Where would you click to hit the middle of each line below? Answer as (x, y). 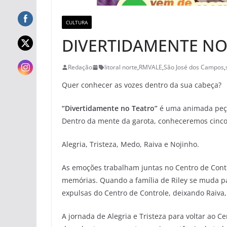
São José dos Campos (194, 67)
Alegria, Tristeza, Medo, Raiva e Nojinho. (130, 144)
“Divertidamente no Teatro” (110, 108)
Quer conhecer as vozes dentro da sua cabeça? (142, 85)
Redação (80, 67)
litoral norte (121, 67)
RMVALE (150, 67)
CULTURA (77, 22)
